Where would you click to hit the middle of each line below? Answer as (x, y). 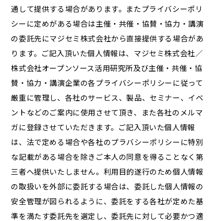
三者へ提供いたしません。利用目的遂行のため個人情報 (107, 172)
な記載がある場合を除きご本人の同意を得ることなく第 (107, 157)
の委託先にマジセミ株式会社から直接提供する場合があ (107, 38)
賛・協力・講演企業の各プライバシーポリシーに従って (107, 83)
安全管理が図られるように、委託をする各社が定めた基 (107, 201)
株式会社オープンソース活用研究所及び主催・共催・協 (107, 68)
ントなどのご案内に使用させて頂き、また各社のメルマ (107, 112)
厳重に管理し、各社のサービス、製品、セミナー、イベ (107, 98)
